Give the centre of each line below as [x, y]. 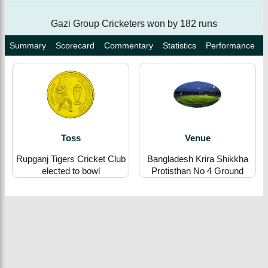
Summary [28, 45]
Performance [230, 45]
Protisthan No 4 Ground [197, 170]
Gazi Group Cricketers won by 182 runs [134, 23]
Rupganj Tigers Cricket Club [71, 159]
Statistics [179, 45]
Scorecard [75, 45]
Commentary [129, 45]
